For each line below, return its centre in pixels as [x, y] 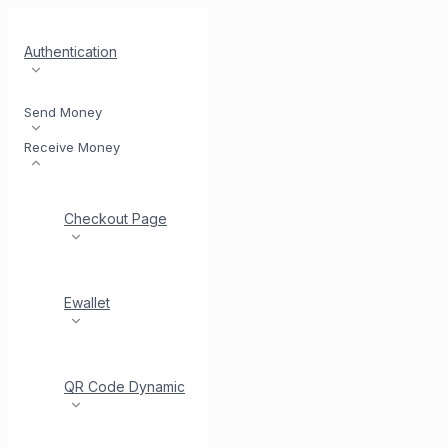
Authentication [70, 51]
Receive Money [72, 147]
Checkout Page [115, 218]
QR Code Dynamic [124, 386]
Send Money [63, 112]
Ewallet [87, 302]
